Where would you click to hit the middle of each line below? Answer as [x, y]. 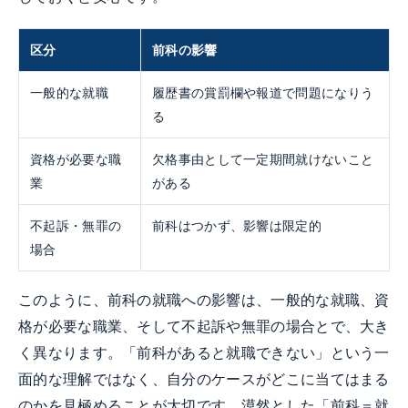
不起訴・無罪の [76, 226]
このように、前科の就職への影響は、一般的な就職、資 [204, 301]
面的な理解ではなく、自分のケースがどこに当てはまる [204, 380]
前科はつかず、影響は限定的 [237, 226]
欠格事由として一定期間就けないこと [263, 159]
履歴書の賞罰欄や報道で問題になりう [263, 93]
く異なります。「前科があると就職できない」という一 [204, 353]
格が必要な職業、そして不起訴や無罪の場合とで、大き [204, 327]
